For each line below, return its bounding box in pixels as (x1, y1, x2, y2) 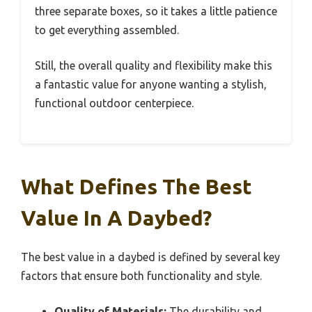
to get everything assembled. (35, 23, 179, 36)
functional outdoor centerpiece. (35, 96, 194, 109)
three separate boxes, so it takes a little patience (35, 4, 277, 17)
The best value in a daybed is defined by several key (21, 250, 280, 263)
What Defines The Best (21, 174, 252, 198)
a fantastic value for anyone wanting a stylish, (35, 77, 267, 91)
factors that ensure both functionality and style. (21, 269, 262, 282)
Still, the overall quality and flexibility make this (35, 58, 272, 72)
